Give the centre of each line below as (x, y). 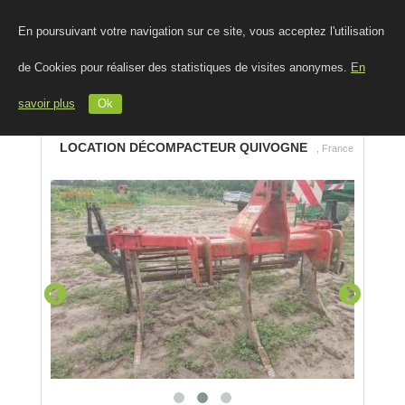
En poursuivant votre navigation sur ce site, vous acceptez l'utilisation (201, 32)
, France (335, 148)
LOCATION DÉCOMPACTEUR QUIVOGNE (184, 147)
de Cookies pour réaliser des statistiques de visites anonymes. (184, 68)
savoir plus (47, 104)
